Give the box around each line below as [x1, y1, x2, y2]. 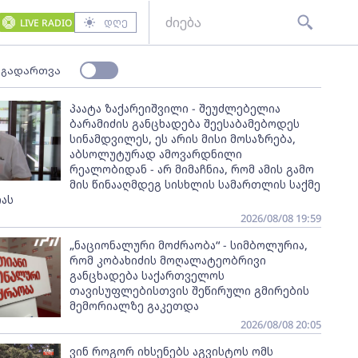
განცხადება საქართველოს [69, 268, 225, 283]
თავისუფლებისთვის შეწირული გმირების [69, 283, 309, 298]
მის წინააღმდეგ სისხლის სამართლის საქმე [69, 177, 320, 192]
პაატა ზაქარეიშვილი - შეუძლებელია [69, 101, 280, 116]
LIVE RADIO [19, 15, 72, 30]
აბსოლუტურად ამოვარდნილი [69, 146, 242, 161]
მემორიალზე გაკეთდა [69, 298, 199, 313]
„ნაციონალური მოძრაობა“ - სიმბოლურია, [69, 237, 308, 253]
